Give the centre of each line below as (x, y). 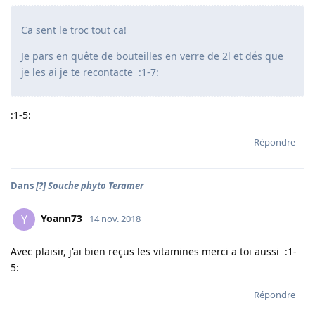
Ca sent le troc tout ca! (74, 30)
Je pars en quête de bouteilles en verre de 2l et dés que (152, 56)
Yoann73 (62, 218)
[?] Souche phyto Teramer (90, 186)
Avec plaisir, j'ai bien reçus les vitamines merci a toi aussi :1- (154, 251)
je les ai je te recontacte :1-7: (90, 72)
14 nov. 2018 (115, 218)
